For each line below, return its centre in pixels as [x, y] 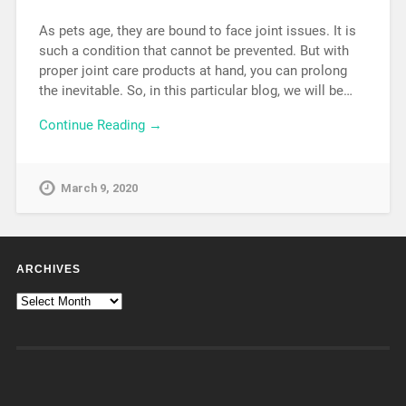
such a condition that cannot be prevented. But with [193, 50]
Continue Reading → [100, 126]
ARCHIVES [48, 269]
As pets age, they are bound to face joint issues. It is [197, 30]
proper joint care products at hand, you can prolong [193, 70]
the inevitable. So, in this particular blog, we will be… [195, 90]
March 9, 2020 [99, 188]
